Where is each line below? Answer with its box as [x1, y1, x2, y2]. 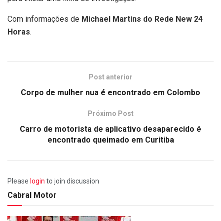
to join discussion [45, 177, 99, 185]
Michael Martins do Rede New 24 [81, 14, 203, 24]
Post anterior [88, 73, 133, 81]
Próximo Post [87, 110, 134, 118]
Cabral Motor [7, 190, 57, 200]
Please [7, 177, 30, 185]
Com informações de [7, 14, 81, 24]
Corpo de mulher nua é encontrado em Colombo [21, 88, 200, 98]
